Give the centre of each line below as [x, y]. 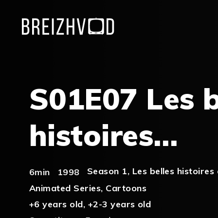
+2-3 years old [119, 204]
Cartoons [126, 188]
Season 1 [107, 171]
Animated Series [65, 188]
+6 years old [56, 204]
